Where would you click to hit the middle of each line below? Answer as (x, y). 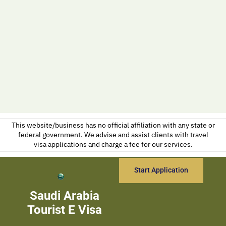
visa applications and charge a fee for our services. (113, 144)
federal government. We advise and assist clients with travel (113, 134)
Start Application (161, 170)
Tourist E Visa (65, 210)
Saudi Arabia (65, 195)
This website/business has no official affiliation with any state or (113, 125)
